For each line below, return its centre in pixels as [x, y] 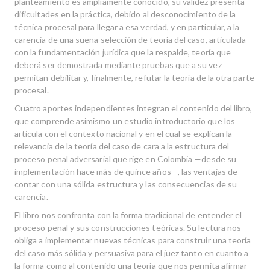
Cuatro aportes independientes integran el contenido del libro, [133, 108]
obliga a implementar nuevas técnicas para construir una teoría [133, 240]
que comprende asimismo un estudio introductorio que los [125, 121]
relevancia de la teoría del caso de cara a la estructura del [122, 146]
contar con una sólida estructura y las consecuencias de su [126, 184]
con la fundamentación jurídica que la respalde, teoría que [123, 52]
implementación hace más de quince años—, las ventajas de [126, 171]
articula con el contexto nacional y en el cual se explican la [124, 133]
